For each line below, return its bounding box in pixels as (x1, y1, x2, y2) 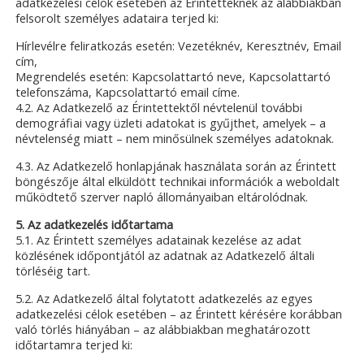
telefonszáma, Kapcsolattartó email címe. (15, 84, 240, 100)
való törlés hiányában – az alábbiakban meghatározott (15, 322, 311, 338)
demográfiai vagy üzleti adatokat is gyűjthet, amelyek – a (15, 115, 327, 131)
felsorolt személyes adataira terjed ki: (15, 10, 219, 26)
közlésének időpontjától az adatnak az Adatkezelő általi (15, 248, 315, 264)
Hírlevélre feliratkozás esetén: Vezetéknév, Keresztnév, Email (15, 37, 342, 54)
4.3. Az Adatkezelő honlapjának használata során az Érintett (15, 158, 337, 174)
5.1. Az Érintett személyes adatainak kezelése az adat (15, 232, 302, 249)
